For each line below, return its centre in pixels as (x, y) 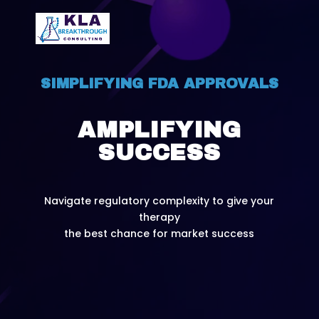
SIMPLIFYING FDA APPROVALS (159, 83)
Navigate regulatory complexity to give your (159, 200)
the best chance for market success (159, 233)
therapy (159, 217)
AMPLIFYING (159, 130)
